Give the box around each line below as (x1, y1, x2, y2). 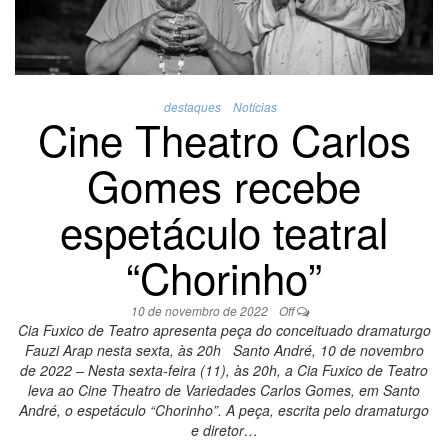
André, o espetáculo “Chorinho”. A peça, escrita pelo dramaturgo (19, 399, 429, 420)
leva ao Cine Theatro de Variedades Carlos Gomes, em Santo (28, 379, 420, 400)
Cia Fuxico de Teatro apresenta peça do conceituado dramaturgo (17, 319, 431, 340)
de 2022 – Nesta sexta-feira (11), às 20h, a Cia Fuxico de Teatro (20, 359, 428, 380)
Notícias (232, 97, 277, 115)
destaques (163, 97, 221, 115)
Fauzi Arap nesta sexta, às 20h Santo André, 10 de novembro (24, 339, 424, 360)
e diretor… (190, 419, 258, 440)
